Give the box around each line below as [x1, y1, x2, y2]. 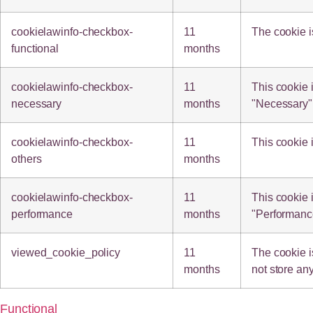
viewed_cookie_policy [11, 245, 120, 259]
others [11, 152, 42, 165]
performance [11, 207, 73, 220]
